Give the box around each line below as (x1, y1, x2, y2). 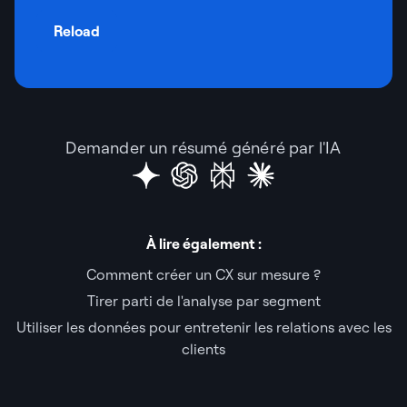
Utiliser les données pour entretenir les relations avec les (15, 317, 392, 336)
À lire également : (145, 233, 262, 253)
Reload (54, 21, 100, 40)
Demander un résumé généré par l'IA (65, 136, 342, 158)
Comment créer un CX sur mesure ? (86, 264, 321, 283)
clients (182, 339, 225, 358)
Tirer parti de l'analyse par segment (86, 291, 321, 310)
